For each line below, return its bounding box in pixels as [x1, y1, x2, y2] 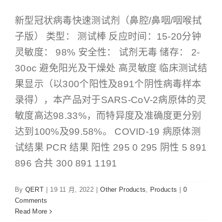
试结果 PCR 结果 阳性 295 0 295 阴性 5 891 [15, 142, 207, 153]
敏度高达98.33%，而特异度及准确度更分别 [15, 111, 202, 121]
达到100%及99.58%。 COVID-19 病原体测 [15, 126, 201, 137]
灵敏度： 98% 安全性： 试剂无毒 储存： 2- [15, 47, 200, 58]
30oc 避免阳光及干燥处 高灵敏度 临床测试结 [15, 63, 207, 74]
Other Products [100, 186, 146, 194]
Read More [15, 208, 48, 216]
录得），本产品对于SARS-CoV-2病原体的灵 [15, 95, 206, 106]
